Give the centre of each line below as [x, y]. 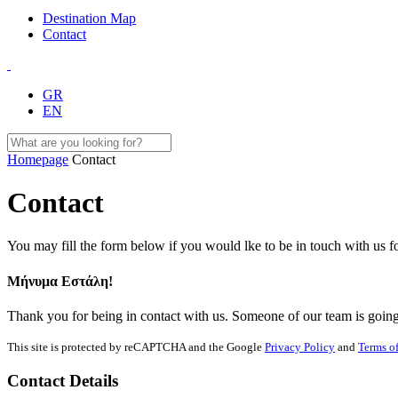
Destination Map [89, 18]
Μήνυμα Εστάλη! [60, 281]
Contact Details [63, 380]
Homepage [38, 159]
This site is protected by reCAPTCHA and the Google [136, 347]
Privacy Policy [300, 347]
